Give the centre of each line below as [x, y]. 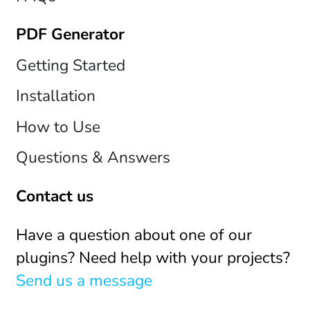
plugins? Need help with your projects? [153, 257]
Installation [55, 96]
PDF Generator [70, 35]
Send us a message [84, 280]
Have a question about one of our [134, 235]
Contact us [54, 196]
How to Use [58, 127]
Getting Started [70, 65]
